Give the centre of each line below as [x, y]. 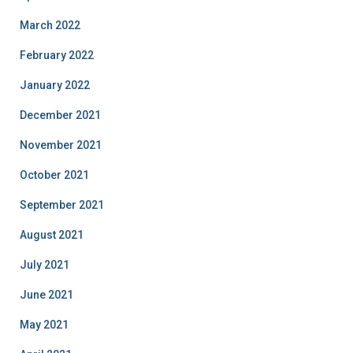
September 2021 [62, 205]
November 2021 [61, 145]
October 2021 [54, 175]
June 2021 [46, 295]
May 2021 [44, 325]
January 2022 [55, 85]
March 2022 [50, 25]
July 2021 [45, 265]
